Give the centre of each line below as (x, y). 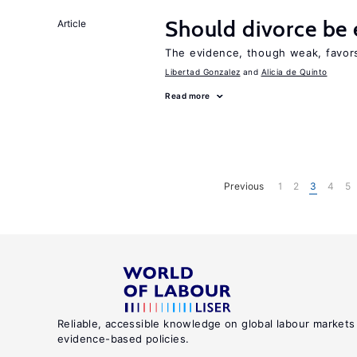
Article (72, 24)
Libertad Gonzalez (203, 72)
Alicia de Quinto (294, 72)
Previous (244, 186)
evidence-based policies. (124, 339)
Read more (188, 96)
